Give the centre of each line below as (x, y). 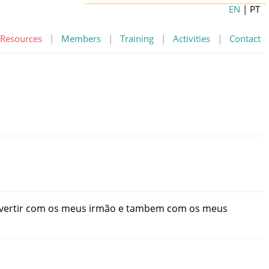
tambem (145, 208)
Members (81, 38)
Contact (245, 38)
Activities (192, 38)
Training (137, 38)
